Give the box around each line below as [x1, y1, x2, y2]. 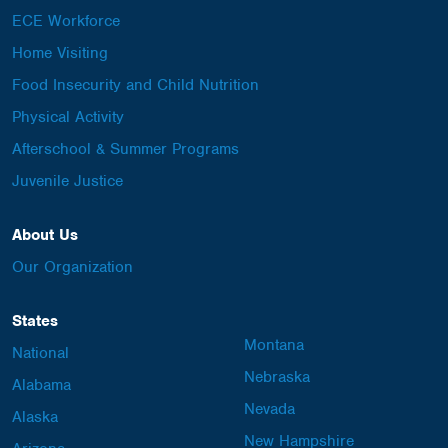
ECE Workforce [12, 10, 120, 31]
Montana [244, 334, 304, 355]
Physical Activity [12, 106, 124, 127]
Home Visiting [12, 42, 108, 63]
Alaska [12, 406, 58, 427]
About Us [12, 224, 78, 245]
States [12, 310, 58, 331]
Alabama [12, 374, 71, 395]
